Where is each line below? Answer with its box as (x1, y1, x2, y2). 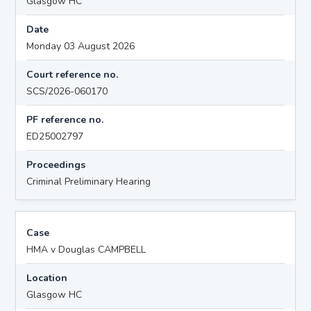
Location (26, 271, 68, 285)
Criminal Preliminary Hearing (26, 174, 151, 188)
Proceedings (26, 158, 86, 171)
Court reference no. (26, 67, 119, 81)
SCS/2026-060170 (26, 84, 108, 98)
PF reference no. (26, 112, 104, 126)
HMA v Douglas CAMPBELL (26, 242, 146, 256)
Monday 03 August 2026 (26, 39, 135, 53)
